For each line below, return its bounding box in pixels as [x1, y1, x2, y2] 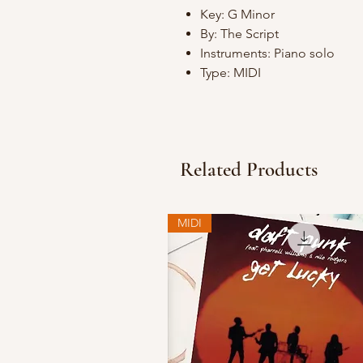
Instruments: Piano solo [200, 45, 338, 62]
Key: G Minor [200, 6, 275, 23]
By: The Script [200, 26, 279, 42]
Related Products [180, 157, 318, 182]
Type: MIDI [200, 65, 261, 81]
